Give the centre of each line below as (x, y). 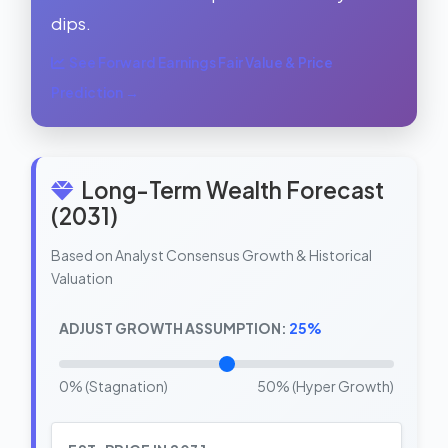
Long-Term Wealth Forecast (232, 190)
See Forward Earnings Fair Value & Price (201, 62)
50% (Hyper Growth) (325, 386)
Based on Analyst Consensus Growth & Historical (211, 255)
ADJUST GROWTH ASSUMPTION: (174, 328)
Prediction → (95, 92)
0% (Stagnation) (113, 386)
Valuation (82, 278)
